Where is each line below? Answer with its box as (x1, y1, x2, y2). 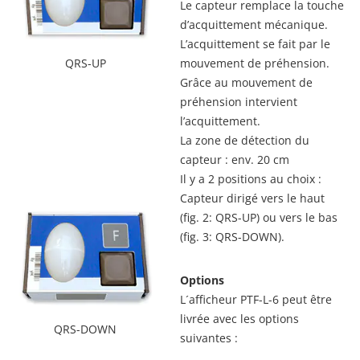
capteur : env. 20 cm (180, 152, 289, 167)
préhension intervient (180, 94, 297, 109)
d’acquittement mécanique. (180, 17, 328, 32)
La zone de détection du (180, 133, 309, 148)
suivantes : (180, 330, 238, 346)
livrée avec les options (180, 311, 299, 326)
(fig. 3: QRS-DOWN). (180, 229, 284, 244)
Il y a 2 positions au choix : (180, 171, 321, 186)
